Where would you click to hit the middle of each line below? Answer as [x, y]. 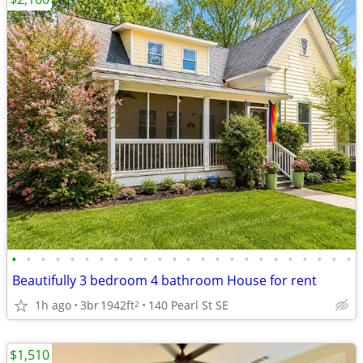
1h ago [53, 305]
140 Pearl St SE [188, 305]
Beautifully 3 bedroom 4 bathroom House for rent [164, 280]
